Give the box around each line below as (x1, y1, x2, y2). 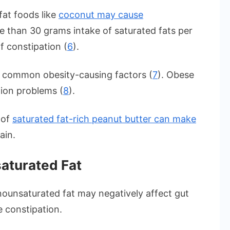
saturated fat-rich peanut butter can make (12, 113, 196, 125)
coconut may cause (59, 9, 143, 21)
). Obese (158, 69, 194, 81)
